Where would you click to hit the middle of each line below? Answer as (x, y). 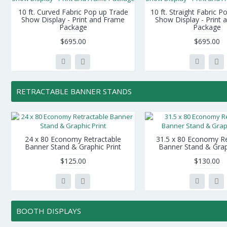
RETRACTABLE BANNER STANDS (74, 91)
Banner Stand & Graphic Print (73, 147)
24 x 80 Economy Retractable (73, 139)
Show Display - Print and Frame (73, 20)
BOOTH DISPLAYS (49, 211)
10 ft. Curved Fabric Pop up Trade (73, 12)
